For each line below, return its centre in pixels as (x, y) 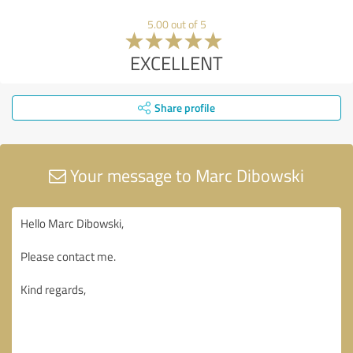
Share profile (185, 107)
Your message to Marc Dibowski (185, 175)
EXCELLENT (176, 62)
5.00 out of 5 (176, 24)
